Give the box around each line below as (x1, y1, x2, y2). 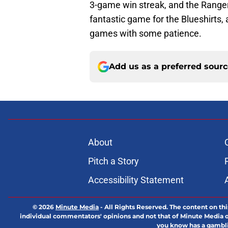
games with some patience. (90, 28, 202, 39)
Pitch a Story (88, 156, 139, 167)
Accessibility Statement (88, 175, 184, 186)
